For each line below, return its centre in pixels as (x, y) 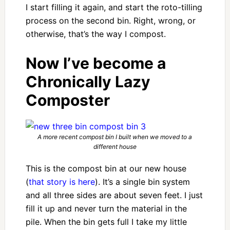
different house (115, 147)
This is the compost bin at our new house (106, 169)
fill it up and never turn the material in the (106, 209)
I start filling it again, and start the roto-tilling (114, 7)
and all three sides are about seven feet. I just (114, 195)
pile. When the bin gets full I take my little (106, 222)
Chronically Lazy (88, 81)
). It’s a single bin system (142, 182)
